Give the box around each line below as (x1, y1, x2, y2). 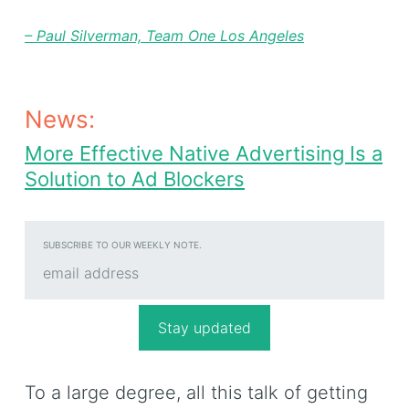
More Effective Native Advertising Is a (25, 142, 383, 166)
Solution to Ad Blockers (25, 167, 245, 192)
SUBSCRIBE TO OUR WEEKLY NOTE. (43, 239, 202, 251)
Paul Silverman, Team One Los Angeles (37, 26, 304, 46)
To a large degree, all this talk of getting (25, 382, 368, 404)
